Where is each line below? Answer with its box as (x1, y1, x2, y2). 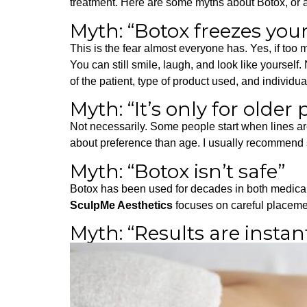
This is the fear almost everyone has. (70, 42, 250, 54)
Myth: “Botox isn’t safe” (70, 159, 285, 183)
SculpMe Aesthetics (70, 199, 173, 211)
